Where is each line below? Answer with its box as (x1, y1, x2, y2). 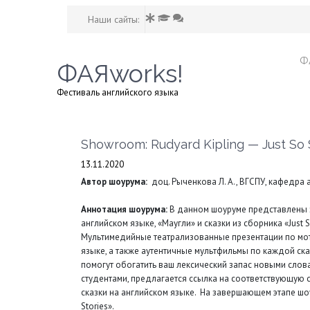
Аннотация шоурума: (81, 203, 167, 215)
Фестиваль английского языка (57, 86, 179, 98)
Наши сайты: (88, 13, 139, 26)
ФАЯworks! (57, 59, 183, 88)
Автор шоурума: (81, 176, 147, 188)
